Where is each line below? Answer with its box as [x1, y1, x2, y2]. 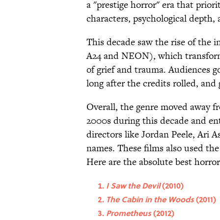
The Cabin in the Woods [106, 193, 196, 205]
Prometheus [106, 207, 151, 219]
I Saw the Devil [106, 180, 162, 192]
